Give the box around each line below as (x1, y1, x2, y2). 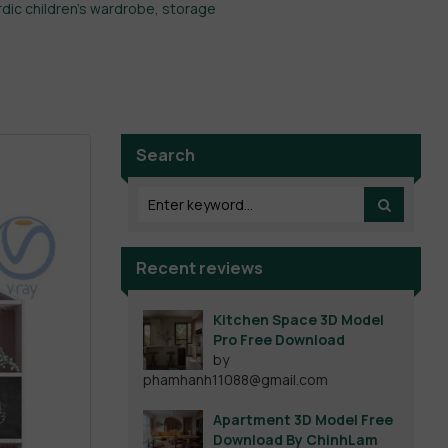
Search (136, 144, 195, 167)
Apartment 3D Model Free (213, 410, 393, 430)
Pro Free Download (213, 330, 345, 350)
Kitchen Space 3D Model (213, 310, 384, 330)
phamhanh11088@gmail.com (143, 370, 328, 390)
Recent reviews (136, 257, 263, 280)
